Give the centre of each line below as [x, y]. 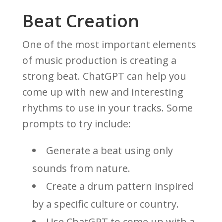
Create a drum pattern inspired [119, 186]
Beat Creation [81, 21]
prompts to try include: [76, 124]
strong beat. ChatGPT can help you [104, 76]
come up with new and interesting [103, 92]
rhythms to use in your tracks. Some [107, 108]
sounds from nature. [81, 168]
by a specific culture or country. [105, 204]
